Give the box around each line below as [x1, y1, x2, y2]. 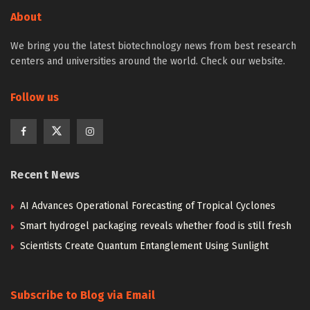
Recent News [10, 167, 80, 181]
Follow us [10, 90, 59, 104]
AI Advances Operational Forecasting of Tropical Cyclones [20, 199, 275, 212]
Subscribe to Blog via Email [10, 288, 155, 302]
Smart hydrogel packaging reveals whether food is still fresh [20, 219, 291, 232]
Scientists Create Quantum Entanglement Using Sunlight [20, 239, 268, 252]
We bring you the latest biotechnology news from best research [10, 39, 296, 52]
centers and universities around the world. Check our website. [10, 55, 285, 67]
